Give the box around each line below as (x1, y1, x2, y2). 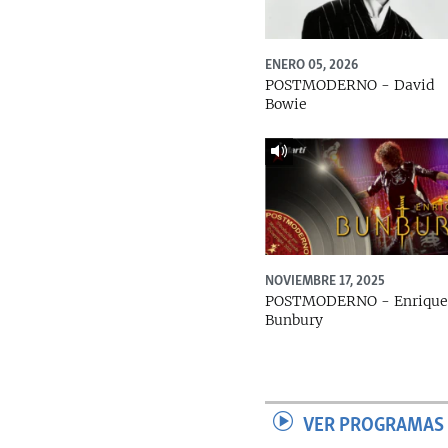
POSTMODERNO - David (265, 75, 436, 94)
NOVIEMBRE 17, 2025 (265, 271, 386, 290)
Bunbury (265, 310, 324, 329)
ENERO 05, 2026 (265, 55, 359, 74)
